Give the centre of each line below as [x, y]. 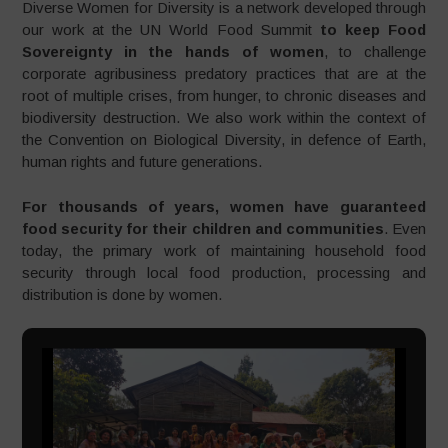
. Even [404, 228]
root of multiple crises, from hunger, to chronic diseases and [224, 95]
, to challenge [374, 51]
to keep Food [372, 29]
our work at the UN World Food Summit [171, 29]
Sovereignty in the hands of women [173, 51]
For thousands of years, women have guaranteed [224, 206]
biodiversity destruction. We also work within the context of [224, 117]
